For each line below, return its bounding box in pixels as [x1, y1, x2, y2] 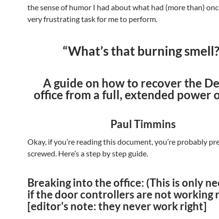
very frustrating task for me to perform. [27, 14, 157, 23]
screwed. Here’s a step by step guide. [27, 149, 148, 158]
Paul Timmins [110, 117, 176, 131]
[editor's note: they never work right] [27, 199, 207, 213]
